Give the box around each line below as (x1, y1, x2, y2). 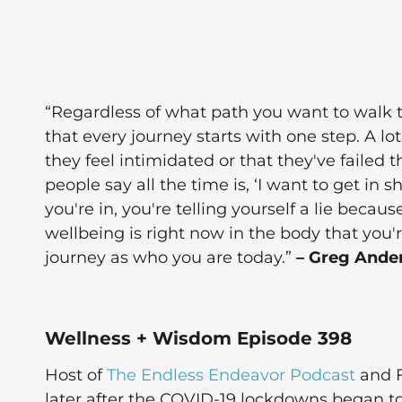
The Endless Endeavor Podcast (107, 365, 355, 386)
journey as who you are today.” (45, 248, 296, 267)
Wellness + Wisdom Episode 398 (45, 328, 352, 350)
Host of (45, 365, 107, 386)
